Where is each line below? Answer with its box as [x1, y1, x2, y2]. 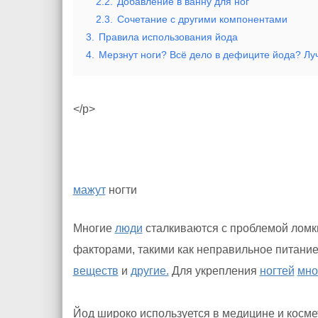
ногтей [259, 265, 295, 277]
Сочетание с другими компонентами [116, 13, 287, 25]
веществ [72, 265, 119, 277]
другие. [130, 265, 169, 277]
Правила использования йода [98, 31, 238, 43]
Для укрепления [168, 265, 260, 277]
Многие [72, 222, 115, 234]
